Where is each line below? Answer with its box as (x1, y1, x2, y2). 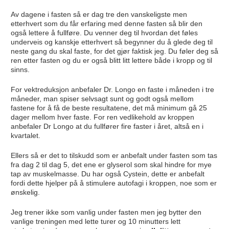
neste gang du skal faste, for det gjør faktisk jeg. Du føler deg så (10, 47, 218, 55)
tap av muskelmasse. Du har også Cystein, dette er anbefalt (10, 169, 204, 178)
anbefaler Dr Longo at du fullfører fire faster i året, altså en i (10, 122, 203, 130)
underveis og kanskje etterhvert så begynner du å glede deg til (10, 37, 213, 46)
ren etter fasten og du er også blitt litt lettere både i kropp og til (10, 56, 212, 64)
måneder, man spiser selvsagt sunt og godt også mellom (10, 94, 194, 103)
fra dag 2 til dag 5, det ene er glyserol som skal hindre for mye (10, 160, 212, 169)
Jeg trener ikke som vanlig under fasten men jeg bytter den (10, 208, 201, 216)
